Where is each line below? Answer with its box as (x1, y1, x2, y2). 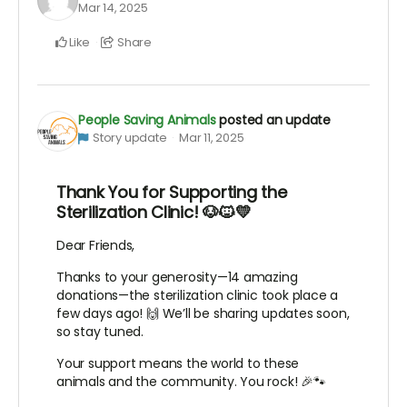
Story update (92, 129, 167, 147)
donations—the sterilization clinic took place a (56, 286, 339, 305)
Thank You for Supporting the (56, 181, 287, 204)
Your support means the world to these (56, 354, 300, 373)
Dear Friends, (56, 236, 135, 255)
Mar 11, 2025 (179, 129, 244, 147)
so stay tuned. (56, 323, 144, 342)
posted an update (219, 111, 332, 130)
